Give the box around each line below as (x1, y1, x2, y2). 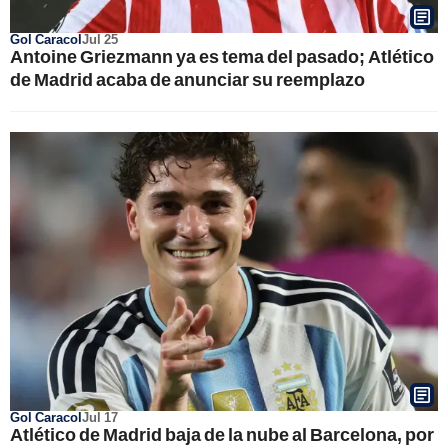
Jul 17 (82, 409, 118, 425)
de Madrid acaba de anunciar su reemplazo (10, 67, 365, 90)
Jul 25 (82, 30, 118, 47)
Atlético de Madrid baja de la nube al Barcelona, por (10, 423, 434, 445)
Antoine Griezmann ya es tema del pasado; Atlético (10, 44, 434, 67)
